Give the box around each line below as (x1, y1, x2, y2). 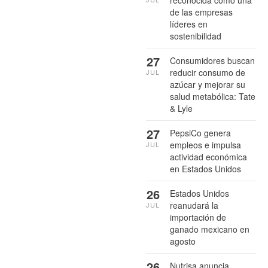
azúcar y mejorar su (170, 78, 245, 91)
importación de (170, 211, 226, 224)
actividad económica (170, 151, 247, 163)
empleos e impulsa (170, 139, 241, 151)
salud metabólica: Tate (170, 90, 255, 103)
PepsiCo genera (170, 127, 231, 139)
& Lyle (170, 102, 193, 115)
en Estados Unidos (170, 163, 241, 175)
